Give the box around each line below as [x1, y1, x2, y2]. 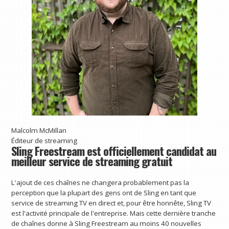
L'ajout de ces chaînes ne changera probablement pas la [11, 178, 190, 188]
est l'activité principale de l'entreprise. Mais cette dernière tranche [11, 209, 216, 218]
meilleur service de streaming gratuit [11, 152, 173, 170]
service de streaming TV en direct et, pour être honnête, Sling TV [11, 198, 212, 208]
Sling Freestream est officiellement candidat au [11, 142, 217, 159]
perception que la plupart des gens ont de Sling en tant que [11, 188, 197, 198]
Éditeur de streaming [11, 135, 78, 145]
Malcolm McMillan [11, 125, 67, 135]
